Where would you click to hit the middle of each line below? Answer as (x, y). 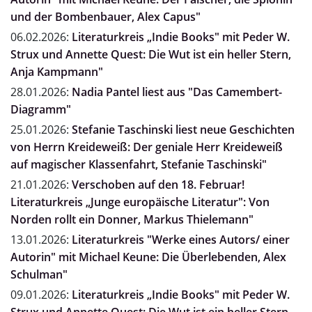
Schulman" (39, 275)
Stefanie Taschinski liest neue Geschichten (183, 130)
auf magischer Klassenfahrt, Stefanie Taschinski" (139, 165)
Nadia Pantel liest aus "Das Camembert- (177, 92)
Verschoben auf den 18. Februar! (158, 185)
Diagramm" (41, 110)
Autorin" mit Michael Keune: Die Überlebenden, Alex (148, 257)
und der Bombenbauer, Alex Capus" (106, 17)
